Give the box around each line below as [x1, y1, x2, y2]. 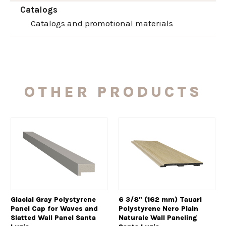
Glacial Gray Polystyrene [11, 195, 96, 204]
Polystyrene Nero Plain [119, 204, 198, 213]
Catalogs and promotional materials [31, 18, 173, 28]
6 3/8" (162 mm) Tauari [119, 195, 202, 204]
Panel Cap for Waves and [11, 204, 98, 213]
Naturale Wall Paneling [119, 213, 197, 222]
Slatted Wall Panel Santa [11, 213, 96, 222]
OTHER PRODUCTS [24, 82, 202, 101]
